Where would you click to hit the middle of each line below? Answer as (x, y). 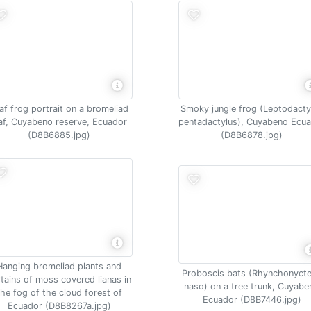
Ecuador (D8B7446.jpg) (252, 299)
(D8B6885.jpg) (59, 135)
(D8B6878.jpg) (252, 135)
